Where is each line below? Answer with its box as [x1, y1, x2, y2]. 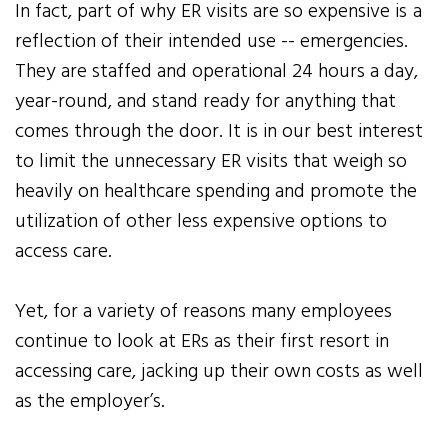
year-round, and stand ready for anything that [15, 86, 397, 119]
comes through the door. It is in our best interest [15, 116, 424, 149]
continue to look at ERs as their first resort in [15, 326, 390, 359]
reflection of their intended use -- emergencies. [15, 26, 409, 59]
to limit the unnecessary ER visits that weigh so [15, 146, 408, 179]
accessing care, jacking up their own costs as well [15, 356, 424, 389]
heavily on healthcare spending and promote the [15, 176, 418, 209]
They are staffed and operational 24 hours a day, [15, 56, 419, 89]
